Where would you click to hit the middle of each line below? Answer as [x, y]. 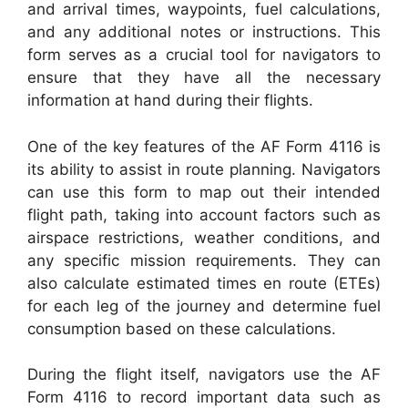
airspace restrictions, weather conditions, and [204, 237]
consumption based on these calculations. [182, 328]
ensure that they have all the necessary [204, 77]
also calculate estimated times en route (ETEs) [204, 283]
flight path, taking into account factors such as [204, 214]
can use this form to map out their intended [204, 192]
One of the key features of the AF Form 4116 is [204, 146]
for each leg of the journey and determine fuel [204, 306]
